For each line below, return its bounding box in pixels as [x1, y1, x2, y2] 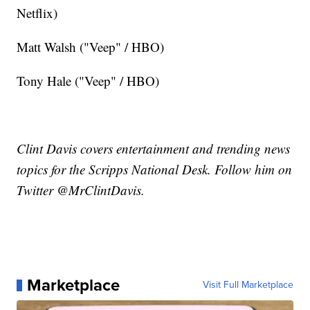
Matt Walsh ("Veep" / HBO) [17, 38, 165, 56]
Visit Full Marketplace [202, 277, 293, 293]
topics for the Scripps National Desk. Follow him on [17, 161, 293, 179]
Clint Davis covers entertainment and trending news [17, 140, 291, 158]
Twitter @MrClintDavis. [17, 181, 145, 199]
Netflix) [17, 4, 58, 22]
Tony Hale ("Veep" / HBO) [17, 72, 160, 90]
